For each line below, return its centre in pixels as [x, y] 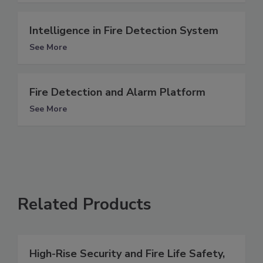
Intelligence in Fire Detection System [124, 30]
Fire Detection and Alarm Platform [117, 92]
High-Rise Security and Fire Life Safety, [127, 253]
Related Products [85, 204]
